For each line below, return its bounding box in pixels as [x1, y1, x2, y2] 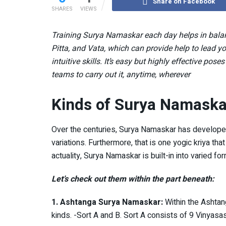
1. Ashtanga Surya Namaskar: [51, 196, 163, 209]
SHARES [51, 4, 73, 13]
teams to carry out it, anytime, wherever [51, 68, 190, 81]
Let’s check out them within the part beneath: [51, 173, 216, 186]
